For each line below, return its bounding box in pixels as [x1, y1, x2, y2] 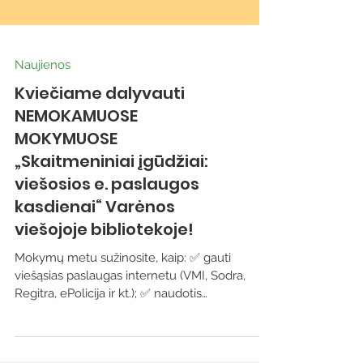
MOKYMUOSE [15, 199, 117, 221]
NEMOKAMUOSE [15, 176, 138, 199]
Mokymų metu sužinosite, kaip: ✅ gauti [15, 322, 231, 336]
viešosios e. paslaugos [15, 244, 199, 267]
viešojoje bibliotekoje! [15, 289, 194, 312]
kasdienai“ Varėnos [15, 267, 175, 289]
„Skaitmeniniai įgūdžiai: [15, 221, 208, 244]
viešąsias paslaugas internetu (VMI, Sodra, [15, 340, 246, 354]
